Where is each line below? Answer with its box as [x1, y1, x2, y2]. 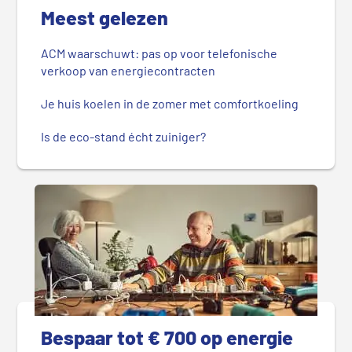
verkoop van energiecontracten [41, 63, 216, 79]
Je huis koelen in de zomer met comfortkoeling [41, 96, 299, 112]
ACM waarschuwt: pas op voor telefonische [41, 46, 278, 61]
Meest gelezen [41, 5, 169, 30]
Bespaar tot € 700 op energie [41, 325, 294, 350]
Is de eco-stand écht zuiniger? [41, 129, 207, 145]
